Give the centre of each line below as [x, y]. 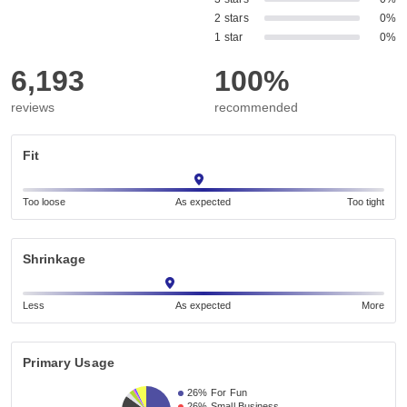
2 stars [232, 19]
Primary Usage [69, 363]
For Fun [229, 393]
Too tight [365, 202]
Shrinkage [54, 259]
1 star [229, 38]
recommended [256, 108]
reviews [33, 108]
